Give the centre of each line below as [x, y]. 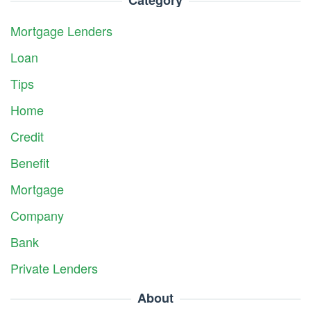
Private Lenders [54, 268]
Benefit [30, 162]
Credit [27, 136]
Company [37, 215]
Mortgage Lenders [61, 30]
